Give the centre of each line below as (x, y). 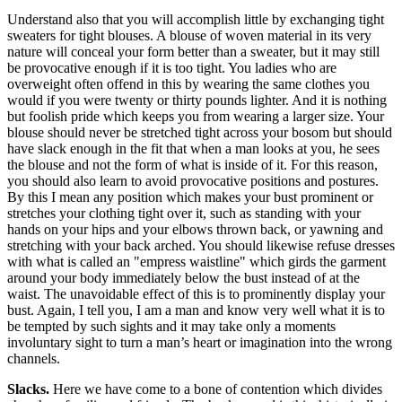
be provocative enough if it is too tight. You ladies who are (172, 67)
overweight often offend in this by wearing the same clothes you (188, 83)
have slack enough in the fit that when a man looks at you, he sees (193, 148)
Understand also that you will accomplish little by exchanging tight (196, 19)
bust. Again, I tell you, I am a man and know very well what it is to (196, 310)
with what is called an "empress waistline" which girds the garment (197, 261)
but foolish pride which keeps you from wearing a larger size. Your (196, 116)
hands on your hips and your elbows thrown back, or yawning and (195, 229)
